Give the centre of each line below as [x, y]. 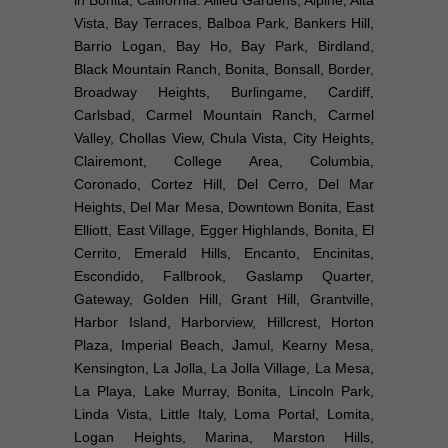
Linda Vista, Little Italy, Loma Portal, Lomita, [224, 413]
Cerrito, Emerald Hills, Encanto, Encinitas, [224, 252]
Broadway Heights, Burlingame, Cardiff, [224, 91]
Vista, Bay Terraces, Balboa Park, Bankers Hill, [224, 22]
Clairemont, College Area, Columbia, [224, 160]
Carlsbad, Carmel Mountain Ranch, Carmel [224, 114]
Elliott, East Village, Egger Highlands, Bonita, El [224, 229]
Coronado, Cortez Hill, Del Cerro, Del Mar [224, 183]
